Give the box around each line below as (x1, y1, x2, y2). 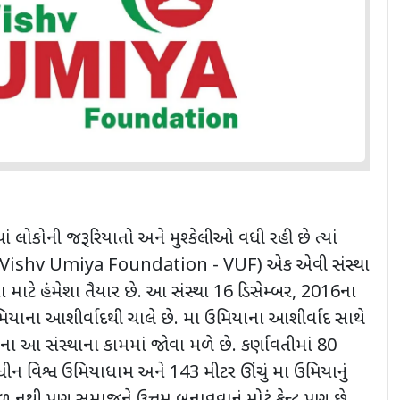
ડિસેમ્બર (233, 281, 292, 305)
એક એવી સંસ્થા (267, 254, 370, 279)
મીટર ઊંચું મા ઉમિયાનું (199, 362, 347, 386)
